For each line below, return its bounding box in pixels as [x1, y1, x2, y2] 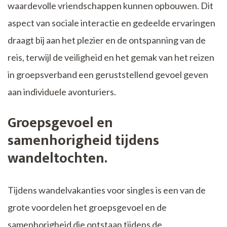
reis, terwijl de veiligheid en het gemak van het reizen [8, 52, 214, 63]
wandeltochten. [8, 146, 107, 171]
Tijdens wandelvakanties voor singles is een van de [8, 184, 206, 196]
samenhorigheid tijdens [8, 129, 159, 153]
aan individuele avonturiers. [8, 86, 116, 98]
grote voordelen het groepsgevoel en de [8, 202, 167, 213]
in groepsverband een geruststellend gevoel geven [8, 69, 208, 81]
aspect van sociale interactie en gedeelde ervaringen [8, 17, 215, 29]
